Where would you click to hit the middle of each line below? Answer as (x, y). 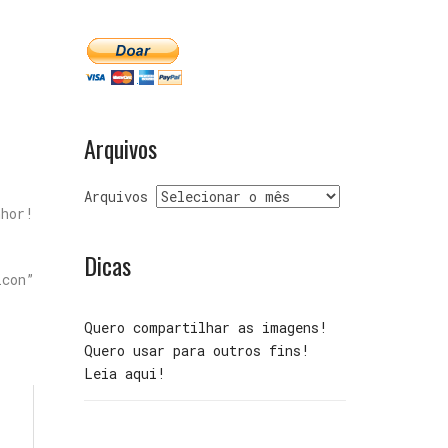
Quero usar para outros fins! (196, 350)
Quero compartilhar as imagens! (205, 327)
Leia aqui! (124, 373)
